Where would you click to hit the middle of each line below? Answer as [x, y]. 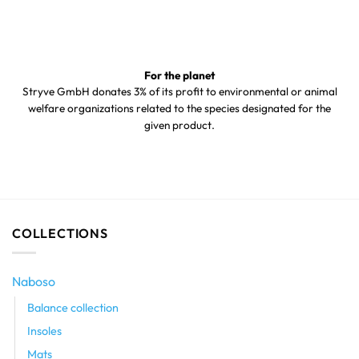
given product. [179, 125]
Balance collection [73, 308]
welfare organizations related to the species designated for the [179, 109]
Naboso [34, 282]
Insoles [44, 331]
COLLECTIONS [60, 233]
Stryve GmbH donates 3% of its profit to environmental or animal [179, 92]
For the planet [179, 75]
